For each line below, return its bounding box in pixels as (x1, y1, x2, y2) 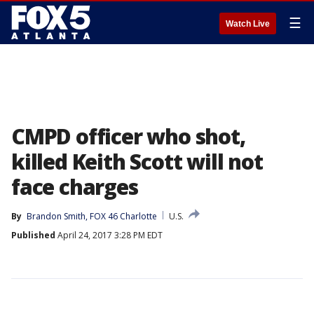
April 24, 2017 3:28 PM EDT (55, 229, 163, 241)
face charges (11, 172, 138, 201)
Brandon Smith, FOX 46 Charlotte (27, 210, 157, 222)
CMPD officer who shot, (11, 122, 245, 151)
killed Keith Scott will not (11, 147, 263, 176)
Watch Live (226, 19, 270, 29)
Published (11, 229, 55, 241)
